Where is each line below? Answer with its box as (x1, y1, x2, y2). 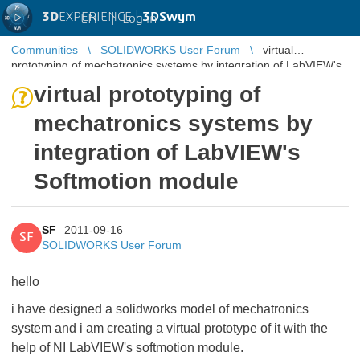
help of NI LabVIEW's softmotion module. (11, 341, 243, 354)
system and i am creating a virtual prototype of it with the (11, 321, 328, 335)
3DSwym (142, 10, 196, 23)
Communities (11, 43, 78, 56)
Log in (122, 11, 157, 25)
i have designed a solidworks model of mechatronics (11, 302, 309, 316)
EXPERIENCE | (59, 10, 142, 23)
